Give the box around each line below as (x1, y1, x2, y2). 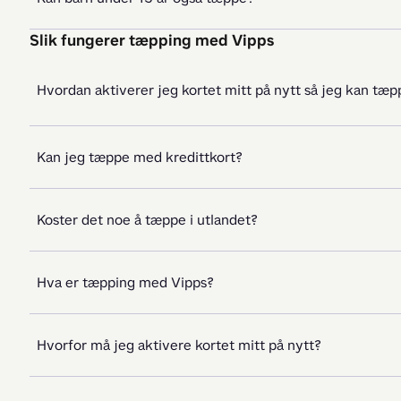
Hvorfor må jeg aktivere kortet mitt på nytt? (37, 336, 321, 354)
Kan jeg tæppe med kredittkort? (37, 148, 243, 166)
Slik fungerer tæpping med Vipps (30, 30, 274, 51)
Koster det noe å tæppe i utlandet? (37, 210, 258, 229)
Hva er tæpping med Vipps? (37, 273, 214, 292)
